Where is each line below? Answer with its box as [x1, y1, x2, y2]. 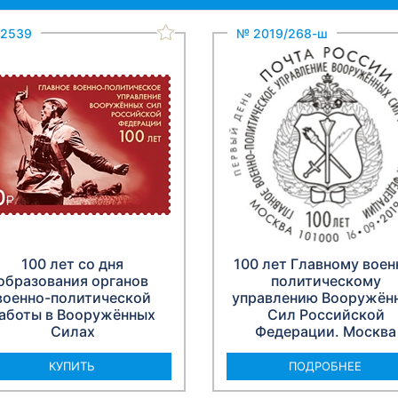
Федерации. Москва [255, 322, 396, 341]
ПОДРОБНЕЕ [289, 359, 362, 374]
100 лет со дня [21, 255, 123, 274]
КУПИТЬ [49, 359, 96, 374]
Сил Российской [267, 306, 385, 324]
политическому [270, 272, 381, 291]
